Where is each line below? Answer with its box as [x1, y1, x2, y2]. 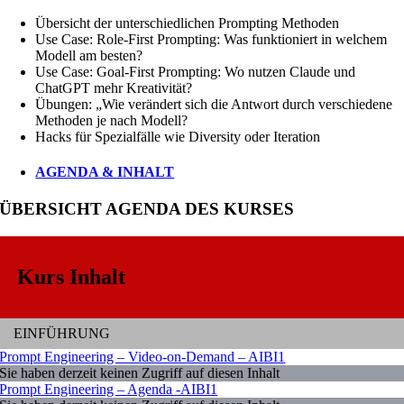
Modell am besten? [35, 47, 143, 63]
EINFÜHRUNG [14, 325, 111, 341]
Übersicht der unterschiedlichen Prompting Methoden [35, 14, 340, 31]
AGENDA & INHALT [35, 164, 175, 180]
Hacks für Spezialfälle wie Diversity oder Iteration [35, 128, 321, 144]
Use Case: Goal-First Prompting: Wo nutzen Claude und [35, 63, 356, 79]
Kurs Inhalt [17, 265, 126, 289]
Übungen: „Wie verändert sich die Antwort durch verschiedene [35, 96, 393, 112]
